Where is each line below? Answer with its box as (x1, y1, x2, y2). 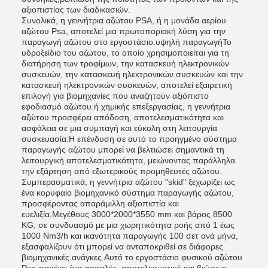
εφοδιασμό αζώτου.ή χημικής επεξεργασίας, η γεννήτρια (22, 102, 230, 111)
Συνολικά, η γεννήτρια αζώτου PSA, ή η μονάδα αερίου (22, 16, 226, 25)
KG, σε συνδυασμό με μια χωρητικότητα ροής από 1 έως (22, 220, 234, 230)
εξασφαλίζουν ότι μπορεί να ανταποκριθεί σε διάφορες (22, 242, 223, 251)
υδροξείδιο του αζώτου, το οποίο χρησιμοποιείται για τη (22, 48, 229, 57)
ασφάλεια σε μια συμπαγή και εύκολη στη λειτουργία (22, 123, 217, 133)
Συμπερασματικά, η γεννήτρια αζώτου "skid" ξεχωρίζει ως (22, 177, 235, 187)
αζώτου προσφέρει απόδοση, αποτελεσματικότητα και (22, 112, 224, 122)
